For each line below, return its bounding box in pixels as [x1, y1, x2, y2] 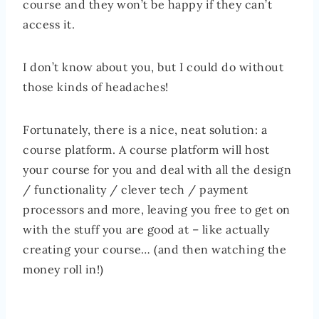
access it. [23, 17, 75, 32]
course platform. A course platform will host [23, 142, 269, 157]
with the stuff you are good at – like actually [23, 222, 269, 237]
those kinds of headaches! [23, 80, 169, 95]
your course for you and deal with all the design [23, 162, 291, 177]
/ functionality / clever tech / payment [23, 182, 249, 197]
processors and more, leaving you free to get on [23, 202, 291, 217]
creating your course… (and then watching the [23, 242, 286, 257]
